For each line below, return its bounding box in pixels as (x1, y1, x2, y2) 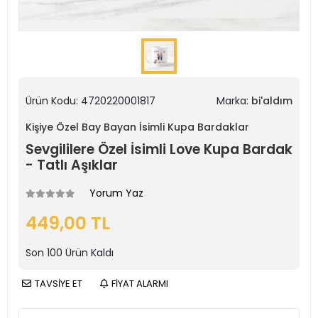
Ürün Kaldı (62, 246, 114, 260)
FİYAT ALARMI (111, 277, 168, 290)
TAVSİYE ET (35, 277, 82, 290)
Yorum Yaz (89, 186, 143, 200)
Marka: (216, 94, 251, 108)
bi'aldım (251, 94, 292, 108)
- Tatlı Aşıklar (26, 155, 118, 175)
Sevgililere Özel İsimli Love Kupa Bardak (26, 140, 292, 159)
